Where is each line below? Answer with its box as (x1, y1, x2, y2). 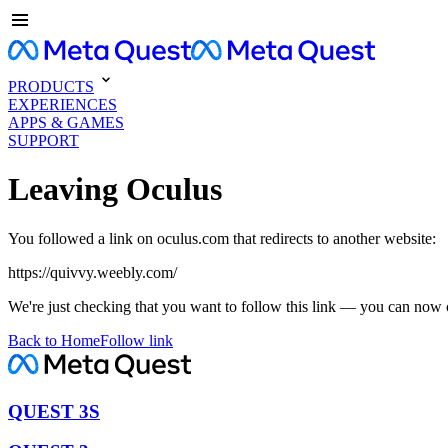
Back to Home (8, 331, 100, 349)
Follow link (100, 331, 173, 349)
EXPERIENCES (8, 96, 117, 113)
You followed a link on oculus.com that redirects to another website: (8, 229, 436, 247)
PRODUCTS (8, 78, 94, 95)
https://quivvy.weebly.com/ (8, 263, 177, 281)
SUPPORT (8, 132, 79, 149)
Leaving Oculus (8, 171, 222, 208)
